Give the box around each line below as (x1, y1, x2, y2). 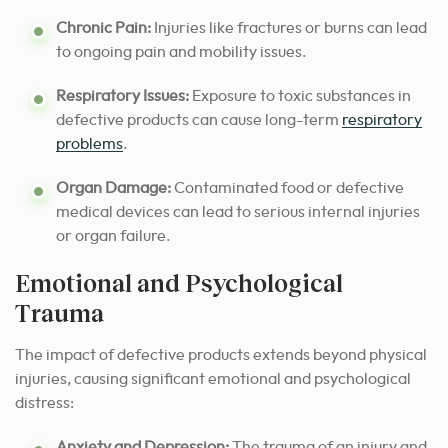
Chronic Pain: (56, 20, 151, 37)
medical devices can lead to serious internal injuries (56, 204, 420, 221)
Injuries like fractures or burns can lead (151, 20, 427, 37)
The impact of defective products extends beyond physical (15, 347, 427, 364)
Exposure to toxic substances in (189, 88, 411, 105)
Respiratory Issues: (56, 88, 189, 105)
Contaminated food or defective (171, 180, 404, 197)
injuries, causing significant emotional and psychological (15, 371, 411, 388)
